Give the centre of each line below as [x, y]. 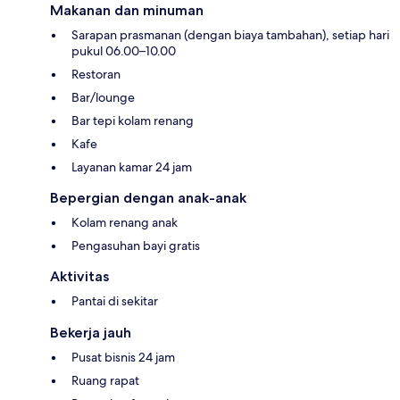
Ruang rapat [105, 380]
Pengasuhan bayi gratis [136, 245]
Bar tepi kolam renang [133, 120]
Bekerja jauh [91, 332]
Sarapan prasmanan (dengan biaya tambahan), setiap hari [230, 34]
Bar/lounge [103, 97]
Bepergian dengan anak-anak [148, 197]
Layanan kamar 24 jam [132, 167]
